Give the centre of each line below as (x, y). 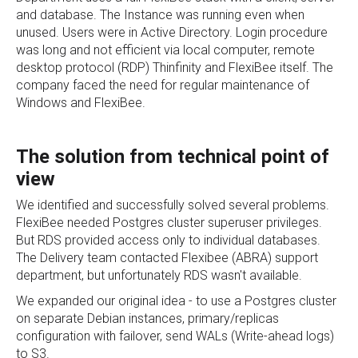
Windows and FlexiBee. (81, 103)
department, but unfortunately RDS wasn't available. (161, 275)
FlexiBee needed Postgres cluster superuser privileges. (169, 223)
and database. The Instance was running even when (160, 15)
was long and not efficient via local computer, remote (165, 50)
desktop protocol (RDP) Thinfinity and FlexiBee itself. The (175, 68)
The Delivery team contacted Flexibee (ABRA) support (167, 258)
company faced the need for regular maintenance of (163, 85)
